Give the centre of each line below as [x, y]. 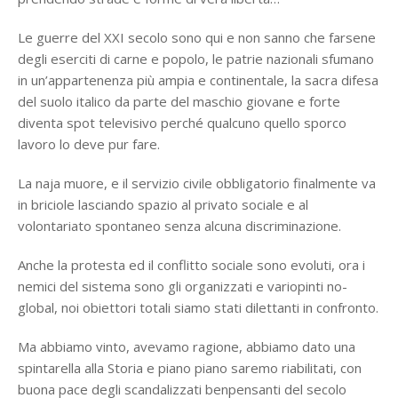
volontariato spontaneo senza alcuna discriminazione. [179, 226]
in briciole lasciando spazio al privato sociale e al [163, 204]
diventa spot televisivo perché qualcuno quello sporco [182, 123]
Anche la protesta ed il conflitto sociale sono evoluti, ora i [191, 265]
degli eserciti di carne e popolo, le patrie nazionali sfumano [196, 59]
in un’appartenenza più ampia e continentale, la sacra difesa [198, 80]
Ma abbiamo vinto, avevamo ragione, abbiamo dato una [187, 346]
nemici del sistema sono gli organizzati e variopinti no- [183, 286]
